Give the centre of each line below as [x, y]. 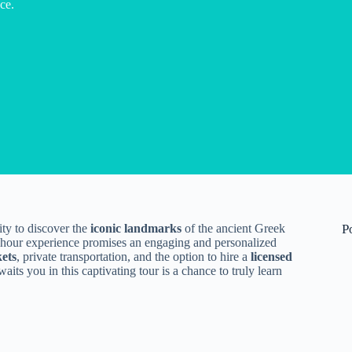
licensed [271, 257]
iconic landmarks [136, 228]
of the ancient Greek [233, 228]
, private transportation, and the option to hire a [134, 257]
